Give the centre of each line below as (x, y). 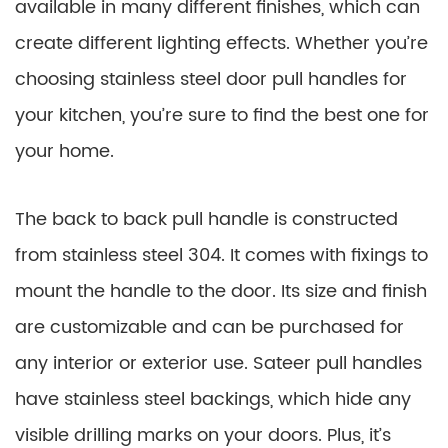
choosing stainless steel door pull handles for (211, 80)
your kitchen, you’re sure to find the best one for (222, 116)
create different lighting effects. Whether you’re (221, 44)
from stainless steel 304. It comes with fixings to (221, 256)
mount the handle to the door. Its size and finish (221, 292)
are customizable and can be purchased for (209, 328)
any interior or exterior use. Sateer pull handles (218, 364)
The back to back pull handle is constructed (206, 220)
